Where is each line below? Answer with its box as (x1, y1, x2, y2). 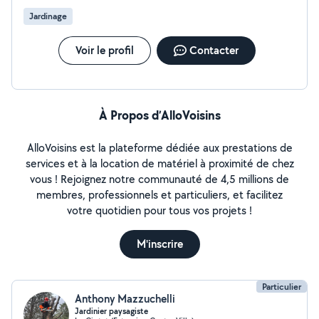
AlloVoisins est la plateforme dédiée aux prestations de (26, 140, 293, 155)
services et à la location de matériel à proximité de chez (25, 156, 294, 171)
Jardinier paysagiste (75, 305, 148, 317)
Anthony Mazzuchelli (75, 291, 175, 306)
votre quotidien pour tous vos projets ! (67, 203, 252, 218)
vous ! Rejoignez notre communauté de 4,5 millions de (30, 172, 289, 187)
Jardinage (29, 10, 67, 22)
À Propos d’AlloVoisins (98, 106, 221, 124)
